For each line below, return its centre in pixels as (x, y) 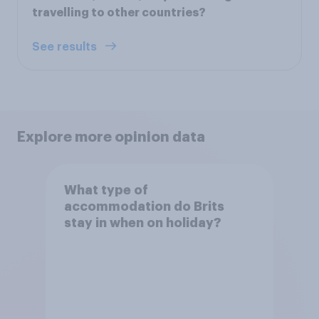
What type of (106, 190)
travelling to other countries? (119, 13)
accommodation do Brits (144, 206)
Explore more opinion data (111, 137)
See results (66, 47)
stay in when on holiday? (142, 223)
